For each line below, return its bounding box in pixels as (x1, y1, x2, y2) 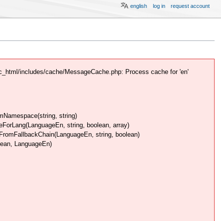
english (130, 2, 147, 9)
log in (152, 2, 165, 9)
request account (171, 2, 210, 9)
